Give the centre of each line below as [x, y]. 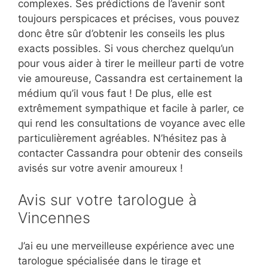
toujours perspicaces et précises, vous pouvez [129, 18]
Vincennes [54, 218]
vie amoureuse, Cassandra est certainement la [130, 78]
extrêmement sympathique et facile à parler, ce [131, 108]
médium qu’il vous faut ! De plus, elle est [115, 93]
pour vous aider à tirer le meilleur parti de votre [131, 63]
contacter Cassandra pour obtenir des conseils [130, 153]
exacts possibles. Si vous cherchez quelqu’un [126, 48]
